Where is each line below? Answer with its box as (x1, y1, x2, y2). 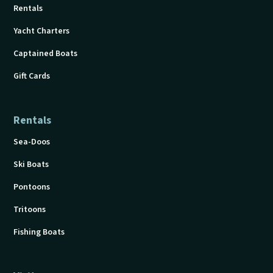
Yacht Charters (13, 25, 70, 38)
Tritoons (13, 204, 46, 216)
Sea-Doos (13, 136, 51, 149)
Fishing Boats (13, 226, 65, 239)
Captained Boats (13, 48, 78, 60)
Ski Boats (13, 158, 49, 171)
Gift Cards (13, 70, 51, 83)
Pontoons (13, 181, 51, 194)
